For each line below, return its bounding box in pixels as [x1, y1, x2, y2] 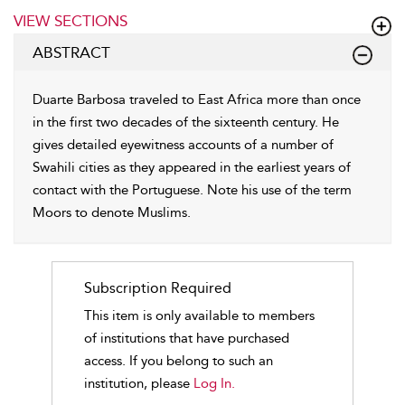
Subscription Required [83, 279, 231, 297]
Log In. [193, 375, 235, 391]
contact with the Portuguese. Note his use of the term [33, 182, 352, 198]
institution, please [83, 375, 193, 391]
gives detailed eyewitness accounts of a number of [33, 137, 334, 153]
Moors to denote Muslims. [33, 204, 191, 221]
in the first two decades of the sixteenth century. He [33, 114, 339, 130]
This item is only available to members [83, 307, 315, 324]
